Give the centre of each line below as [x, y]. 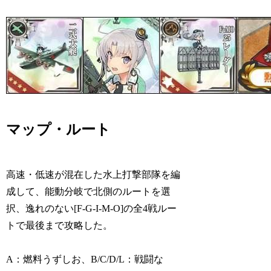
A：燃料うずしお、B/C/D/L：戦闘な [85, 260]
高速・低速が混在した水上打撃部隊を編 [93, 174]
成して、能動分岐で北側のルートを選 [89, 191]
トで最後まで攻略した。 [60, 225]
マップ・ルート [59, 129]
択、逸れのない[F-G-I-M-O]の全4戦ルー [92, 208]
